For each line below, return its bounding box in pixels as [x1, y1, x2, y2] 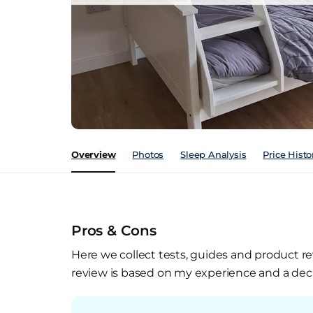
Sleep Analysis [180, 149, 247, 160]
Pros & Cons [71, 222, 156, 239]
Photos [132, 149, 164, 160]
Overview [71, 149, 116, 160]
